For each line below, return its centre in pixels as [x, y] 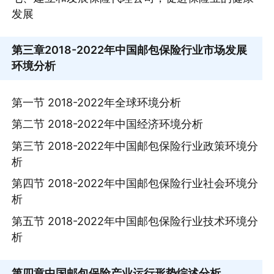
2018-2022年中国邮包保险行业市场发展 [146, 50]
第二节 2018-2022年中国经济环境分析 [108, 124]
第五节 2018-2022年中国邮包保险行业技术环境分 [135, 221]
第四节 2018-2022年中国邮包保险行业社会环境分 [135, 183]
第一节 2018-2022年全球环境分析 [97, 102]
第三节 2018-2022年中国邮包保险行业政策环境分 [135, 146]
